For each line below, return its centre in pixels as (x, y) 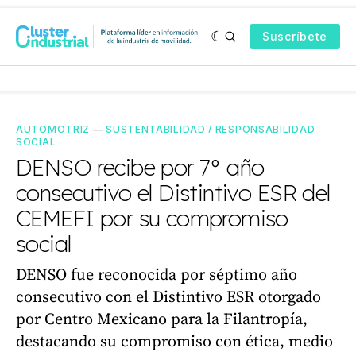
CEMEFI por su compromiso (152, 218)
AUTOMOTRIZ (53, 129)
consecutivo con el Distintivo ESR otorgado (168, 296)
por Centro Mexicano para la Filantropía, (162, 319)
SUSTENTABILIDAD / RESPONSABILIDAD (211, 129)
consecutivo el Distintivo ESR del (173, 193)
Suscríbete (295, 36)
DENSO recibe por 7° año (140, 167)
